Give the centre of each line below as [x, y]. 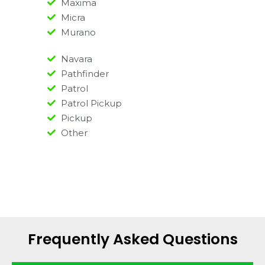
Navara [76, 59]
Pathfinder [85, 73]
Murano [78, 32]
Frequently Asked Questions [132, 239]
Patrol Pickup [91, 103]
